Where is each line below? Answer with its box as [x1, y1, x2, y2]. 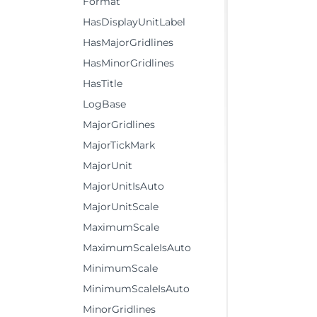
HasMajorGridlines [83, 36, 173, 49]
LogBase [83, 98, 126, 110]
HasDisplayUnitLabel [83, 16, 185, 28]
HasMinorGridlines [83, 57, 174, 69]
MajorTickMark [83, 139, 155, 151]
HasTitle [83, 77, 122, 90]
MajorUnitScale [83, 200, 158, 213]
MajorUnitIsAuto [83, 180, 164, 192]
